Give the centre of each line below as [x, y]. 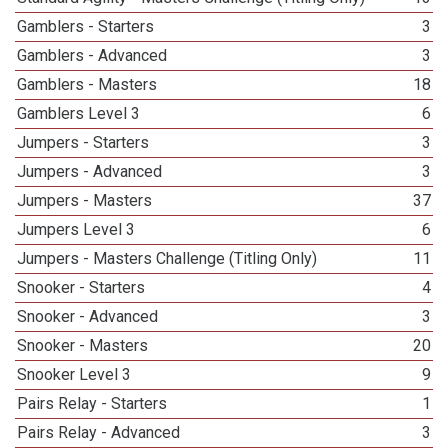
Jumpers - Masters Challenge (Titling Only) [167, 258]
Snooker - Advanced [88, 316]
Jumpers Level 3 [76, 229]
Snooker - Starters [81, 287]
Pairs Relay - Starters [92, 403]
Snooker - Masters [83, 345]
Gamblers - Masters [87, 84]
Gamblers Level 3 [79, 113]
